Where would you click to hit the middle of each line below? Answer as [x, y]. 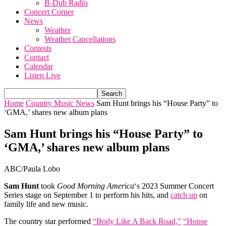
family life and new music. [46, 204]
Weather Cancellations [80, 39]
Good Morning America [96, 186]
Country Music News [60, 103]
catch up [184, 195]
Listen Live [42, 75]
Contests [38, 48]
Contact [37, 57]
